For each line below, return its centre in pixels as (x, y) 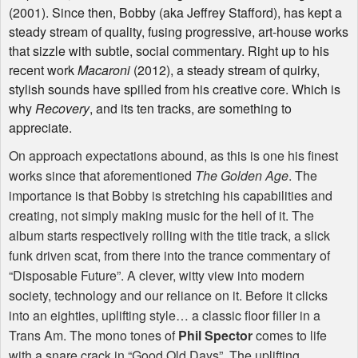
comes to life (290, 335)
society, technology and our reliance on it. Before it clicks (168, 295)
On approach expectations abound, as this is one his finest (173, 155)
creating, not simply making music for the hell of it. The (161, 215)
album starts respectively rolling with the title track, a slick (169, 235)
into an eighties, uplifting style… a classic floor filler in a (165, 315)
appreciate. (42, 127)
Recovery (62, 108)
